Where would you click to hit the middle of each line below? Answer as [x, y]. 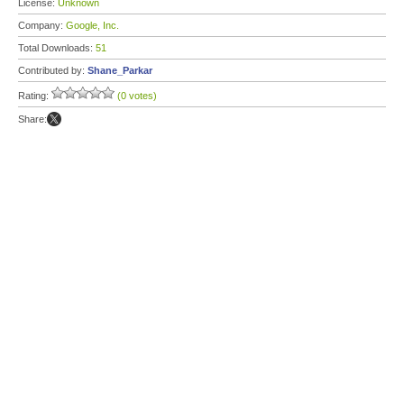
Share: [32, 119]
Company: [42, 25]
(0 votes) [137, 96]
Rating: [35, 96]
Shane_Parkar [120, 70]
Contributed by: [53, 70]
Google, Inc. [92, 25]
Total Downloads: [57, 48]
